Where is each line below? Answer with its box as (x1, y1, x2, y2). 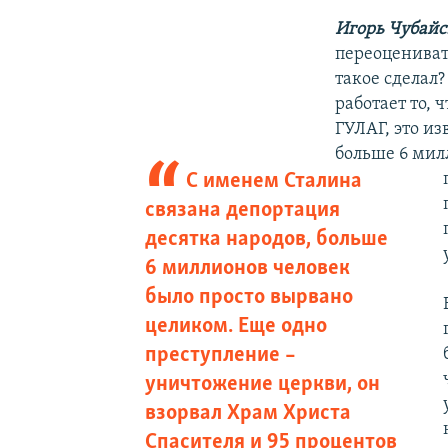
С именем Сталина (186, 169, 363, 193)
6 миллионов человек (144, 256, 350, 280)
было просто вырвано (144, 285, 353, 309)
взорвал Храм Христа (144, 401, 351, 425)
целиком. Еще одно (144, 314, 327, 338)
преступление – (144, 343, 296, 367)
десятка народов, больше (144, 227, 388, 251)
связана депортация (144, 198, 340, 222)
